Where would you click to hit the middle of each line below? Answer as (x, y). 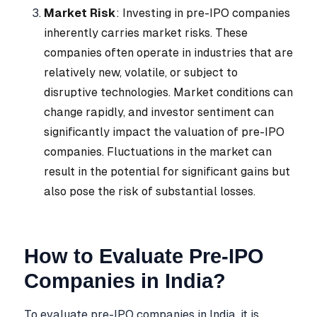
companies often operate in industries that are (168, 53)
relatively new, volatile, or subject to (141, 73)
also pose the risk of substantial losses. (150, 192)
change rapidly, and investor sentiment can (159, 113)
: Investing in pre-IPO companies (203, 13)
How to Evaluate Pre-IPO (144, 257)
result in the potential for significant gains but (167, 172)
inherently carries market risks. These (146, 33)
